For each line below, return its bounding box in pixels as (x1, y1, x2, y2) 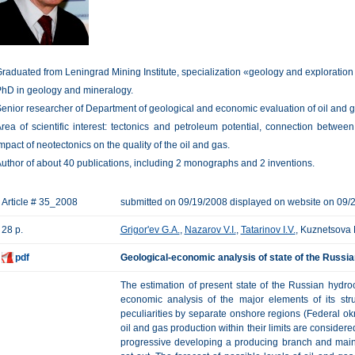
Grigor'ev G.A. (120, 224, 180, 235)
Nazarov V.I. (184, 224, 236, 235)
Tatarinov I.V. (240, 224, 296, 235)
